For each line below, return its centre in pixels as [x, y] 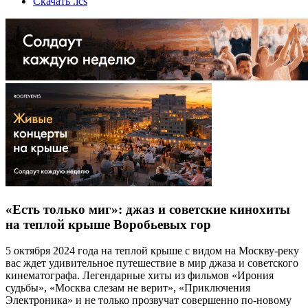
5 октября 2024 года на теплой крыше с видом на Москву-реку [152, 251]
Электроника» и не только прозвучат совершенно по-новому [148, 300]
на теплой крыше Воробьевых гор [108, 224]
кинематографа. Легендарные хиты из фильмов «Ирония [140, 276]
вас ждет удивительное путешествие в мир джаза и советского [152, 263]
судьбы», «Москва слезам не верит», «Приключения [128, 288]
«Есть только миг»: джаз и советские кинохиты [148, 209]
